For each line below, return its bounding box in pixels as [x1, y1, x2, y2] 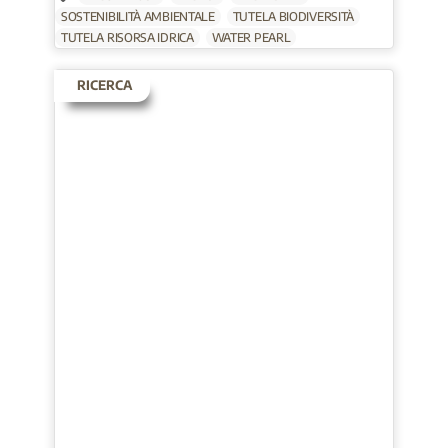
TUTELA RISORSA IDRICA [60, 30, 194, 46]
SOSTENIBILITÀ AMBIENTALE [60, 9, 215, 25]
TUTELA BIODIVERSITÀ [232, 9, 355, 25]
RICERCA [76, 77, 132, 94]
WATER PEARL [211, 30, 291, 46]
